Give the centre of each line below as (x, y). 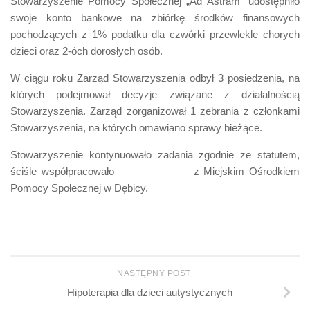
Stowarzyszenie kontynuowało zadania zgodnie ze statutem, (155, 154)
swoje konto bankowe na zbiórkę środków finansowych (155, 17)
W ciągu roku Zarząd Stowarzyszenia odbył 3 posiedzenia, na (155, 77)
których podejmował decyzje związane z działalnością (155, 94)
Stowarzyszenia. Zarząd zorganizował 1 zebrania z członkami (155, 111)
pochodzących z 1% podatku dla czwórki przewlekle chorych (155, 34)
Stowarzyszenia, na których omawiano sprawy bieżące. (136, 127)
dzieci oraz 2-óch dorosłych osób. (86, 51)
